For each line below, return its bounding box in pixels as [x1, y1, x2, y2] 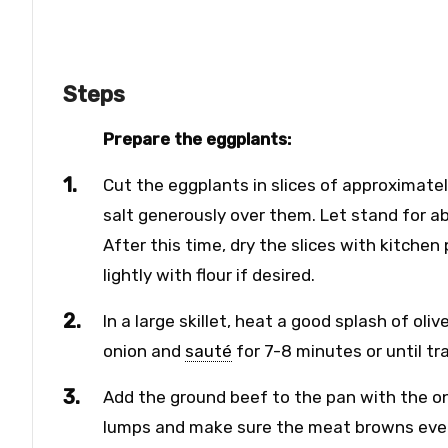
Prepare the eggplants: [103, 129, 291, 149]
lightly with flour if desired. [103, 265, 315, 285]
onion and [103, 341, 185, 361]
